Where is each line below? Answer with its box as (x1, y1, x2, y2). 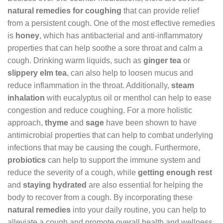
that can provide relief (121, 6, 199, 15)
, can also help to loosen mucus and (67, 68, 193, 77)
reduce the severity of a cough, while (7, 168, 138, 177)
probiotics (7, 155, 46, 164)
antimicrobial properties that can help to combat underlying (7, 130, 213, 139)
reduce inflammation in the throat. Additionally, (7, 81, 171, 90)
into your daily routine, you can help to (71, 205, 206, 214)
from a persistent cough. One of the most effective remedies (7, 18, 215, 27)
